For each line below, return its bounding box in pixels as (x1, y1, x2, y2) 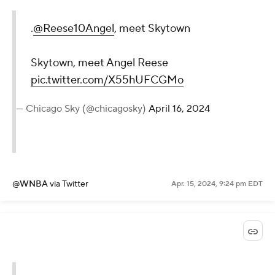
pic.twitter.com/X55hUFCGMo (31, 73, 184, 88)
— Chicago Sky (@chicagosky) (16, 103, 149, 115)
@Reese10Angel (33, 21, 114, 36)
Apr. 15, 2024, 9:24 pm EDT (171, 179, 263, 189)
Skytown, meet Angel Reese (31, 56, 168, 71)
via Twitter (50, 179, 88, 190)
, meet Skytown (114, 21, 190, 36)
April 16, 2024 (149, 103, 210, 115)
